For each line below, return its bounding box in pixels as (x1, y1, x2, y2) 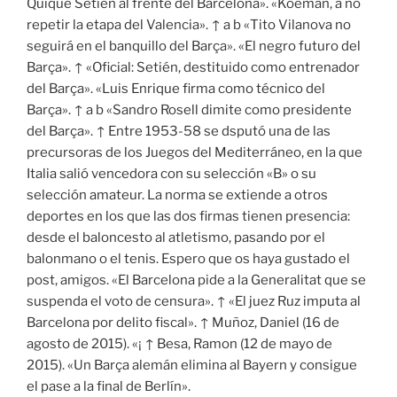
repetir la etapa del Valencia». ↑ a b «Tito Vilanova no (27, 16, 351, 33)
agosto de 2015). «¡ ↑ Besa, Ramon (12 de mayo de (27, 335, 332, 352)
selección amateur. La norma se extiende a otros (27, 186, 328, 203)
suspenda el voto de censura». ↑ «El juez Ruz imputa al (27, 292, 361, 309)
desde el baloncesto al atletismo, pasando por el (27, 229, 325, 245)
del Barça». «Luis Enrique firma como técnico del (27, 80, 325, 97)
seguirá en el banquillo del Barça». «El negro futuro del (27, 37, 361, 54)
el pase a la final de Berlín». (27, 378, 191, 394)
